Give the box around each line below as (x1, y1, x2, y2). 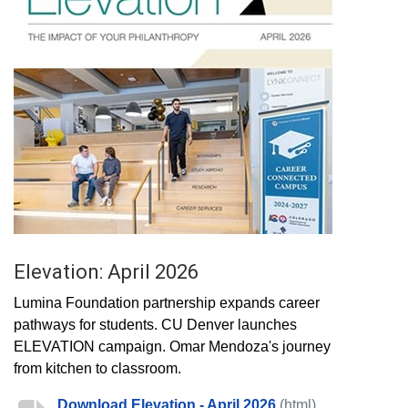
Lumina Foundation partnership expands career (14, 294, 320, 311)
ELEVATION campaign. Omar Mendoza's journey (14, 338, 331, 354)
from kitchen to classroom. (14, 360, 185, 376)
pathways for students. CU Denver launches (14, 316, 297, 332)
